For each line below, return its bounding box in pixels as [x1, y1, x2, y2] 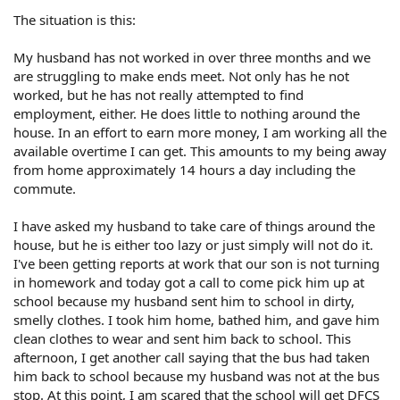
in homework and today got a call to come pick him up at [13, 272, 364, 291]
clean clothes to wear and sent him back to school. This [13, 329, 351, 347]
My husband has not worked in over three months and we [13, 47, 371, 66]
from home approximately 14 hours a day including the [13, 160, 355, 179]
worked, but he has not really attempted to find [13, 85, 304, 104]
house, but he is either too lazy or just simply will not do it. [13, 235, 373, 254]
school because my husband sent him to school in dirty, [13, 291, 354, 310]
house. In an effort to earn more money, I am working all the [13, 122, 387, 141]
